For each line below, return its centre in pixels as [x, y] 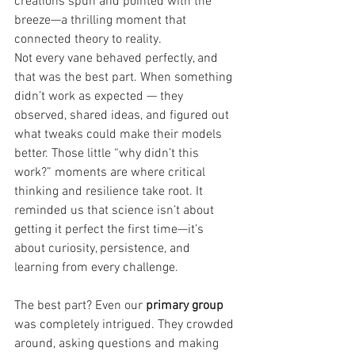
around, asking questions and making [118, 344]
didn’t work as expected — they [100, 96]
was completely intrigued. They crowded [126, 324]
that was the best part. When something [125, 77]
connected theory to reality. [88, 39]
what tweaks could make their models [120, 134]
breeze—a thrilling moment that [102, 20]
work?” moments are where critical [111, 172]
